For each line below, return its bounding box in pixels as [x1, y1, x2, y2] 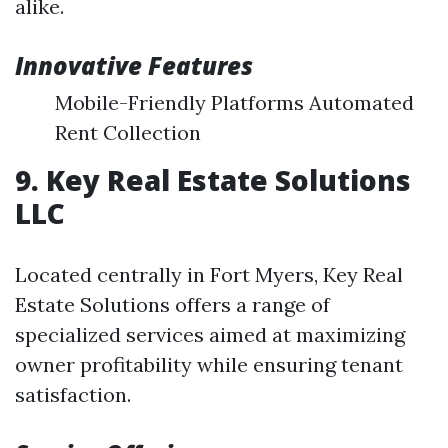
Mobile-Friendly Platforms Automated [55, 90, 414, 115]
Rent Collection [55, 120, 201, 145]
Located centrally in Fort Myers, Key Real [15, 262, 403, 287]
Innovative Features [15, 49, 253, 82]
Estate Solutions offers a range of [15, 292, 330, 317]
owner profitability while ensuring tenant [15, 352, 403, 377]
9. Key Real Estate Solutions [15, 161, 411, 199]
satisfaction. [15, 382, 131, 407]
